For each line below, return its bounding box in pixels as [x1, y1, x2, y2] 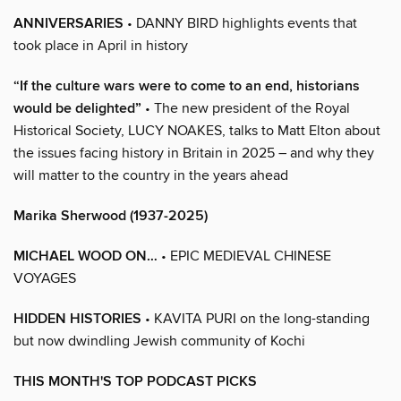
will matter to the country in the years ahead [13, 166, 288, 184]
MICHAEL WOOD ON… [13, 246, 158, 266]
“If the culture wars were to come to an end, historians [13, 76, 360, 96]
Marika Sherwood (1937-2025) [13, 206, 208, 226]
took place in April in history [13, 36, 188, 55]
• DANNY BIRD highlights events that [124, 13, 357, 32]
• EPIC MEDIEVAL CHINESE [158, 246, 331, 265]
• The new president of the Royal [141, 98, 350, 117]
